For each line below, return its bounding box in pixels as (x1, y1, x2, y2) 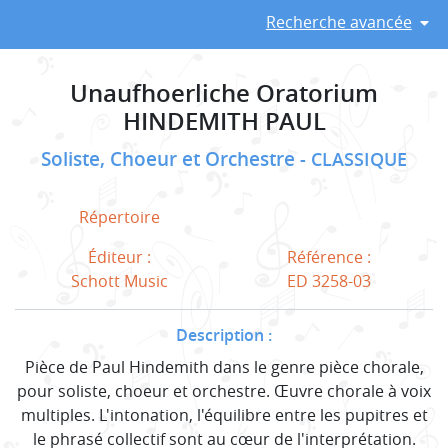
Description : (176, 323, 272, 346)
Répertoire (79, 205, 160, 228)
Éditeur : (88, 245, 151, 268)
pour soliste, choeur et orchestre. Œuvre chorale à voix (17, 379, 431, 402)
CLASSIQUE (311, 147, 407, 171)
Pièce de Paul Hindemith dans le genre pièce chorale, (24, 355, 424, 378)
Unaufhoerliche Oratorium (70, 76, 378, 109)
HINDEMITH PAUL (122, 104, 326, 137)
